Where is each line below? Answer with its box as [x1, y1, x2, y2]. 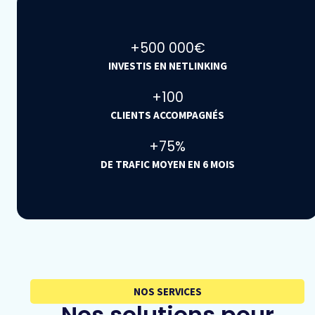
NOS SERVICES [133, 285, 202, 299]
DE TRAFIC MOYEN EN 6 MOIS [100, 157, 235, 172]
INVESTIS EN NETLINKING [108, 59, 227, 73]
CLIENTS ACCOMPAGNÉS [110, 108, 224, 122]
